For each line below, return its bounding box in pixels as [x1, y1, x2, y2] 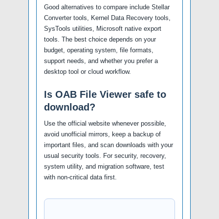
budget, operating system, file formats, [44, 46, 153, 54]
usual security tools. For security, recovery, [44, 152, 166, 159]
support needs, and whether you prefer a [44, 57, 158, 65]
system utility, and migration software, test [44, 163, 164, 170]
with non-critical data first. [44, 174, 117, 181]
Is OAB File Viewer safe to [44, 89, 166, 100]
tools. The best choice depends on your [44, 36, 156, 43]
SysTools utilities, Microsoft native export [44, 25, 161, 32]
